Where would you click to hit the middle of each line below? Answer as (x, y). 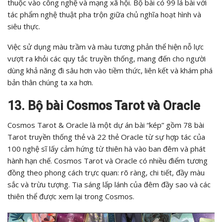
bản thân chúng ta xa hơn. (50, 83)
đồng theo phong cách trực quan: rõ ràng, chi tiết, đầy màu (106, 173)
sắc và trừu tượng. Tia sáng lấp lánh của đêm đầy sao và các (109, 185)
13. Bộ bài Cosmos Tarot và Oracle (104, 106)
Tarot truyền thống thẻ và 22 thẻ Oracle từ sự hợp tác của (106, 137)
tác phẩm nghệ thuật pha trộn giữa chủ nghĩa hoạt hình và (104, 15)
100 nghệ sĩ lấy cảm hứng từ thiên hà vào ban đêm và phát (107, 149)
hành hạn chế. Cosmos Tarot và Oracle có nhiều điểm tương (108, 161)
